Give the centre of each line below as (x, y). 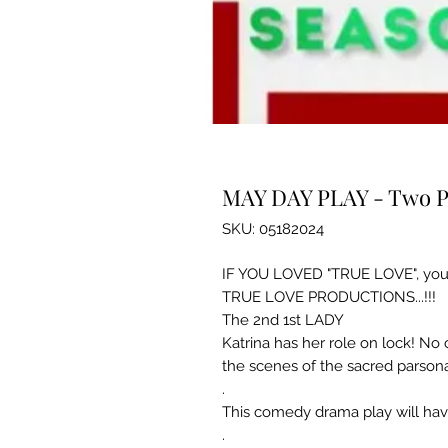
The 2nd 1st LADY (283, 319)
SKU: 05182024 (273, 228)
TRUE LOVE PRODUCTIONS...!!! (329, 296)
